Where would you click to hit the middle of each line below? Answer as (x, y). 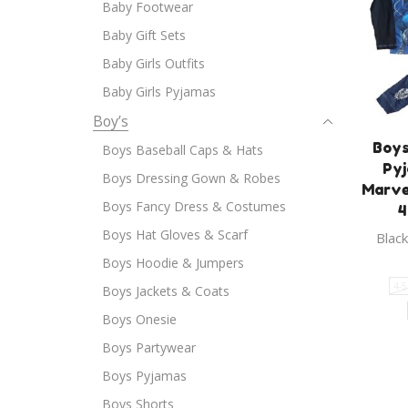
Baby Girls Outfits (153, 63)
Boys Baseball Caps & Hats (183, 149)
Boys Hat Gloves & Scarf (175, 234)
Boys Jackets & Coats (166, 291)
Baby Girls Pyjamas (159, 91)
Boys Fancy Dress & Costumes (194, 206)
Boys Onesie (139, 319)
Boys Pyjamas (144, 375)
